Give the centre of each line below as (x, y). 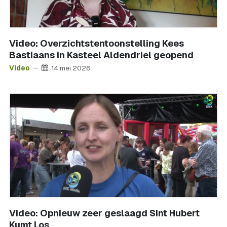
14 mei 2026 (71, 68)
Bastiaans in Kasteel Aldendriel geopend (101, 55)
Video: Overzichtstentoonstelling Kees (97, 43)
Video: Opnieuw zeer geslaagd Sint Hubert (104, 213)
